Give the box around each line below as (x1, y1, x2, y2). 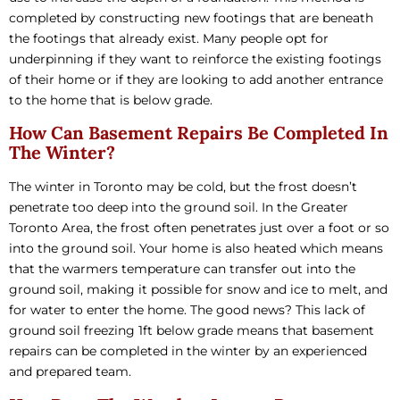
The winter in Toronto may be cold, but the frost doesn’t (9, 179, 357, 196)
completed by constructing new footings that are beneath (9, 9, 373, 26)
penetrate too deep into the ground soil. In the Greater (9, 199, 348, 216)
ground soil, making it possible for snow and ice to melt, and (9, 281, 387, 298)
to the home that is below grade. (9, 91, 212, 108)
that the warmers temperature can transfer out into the (9, 261, 355, 278)
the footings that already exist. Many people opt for (9, 29, 329, 46)
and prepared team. (9, 363, 131, 380)
